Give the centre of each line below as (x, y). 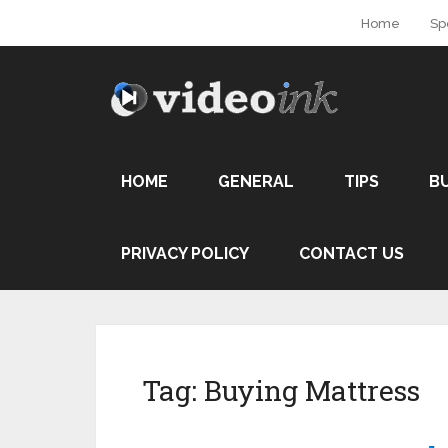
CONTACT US (351, 253)
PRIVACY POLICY (185, 253)
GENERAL (256, 181)
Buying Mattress (312, 390)
